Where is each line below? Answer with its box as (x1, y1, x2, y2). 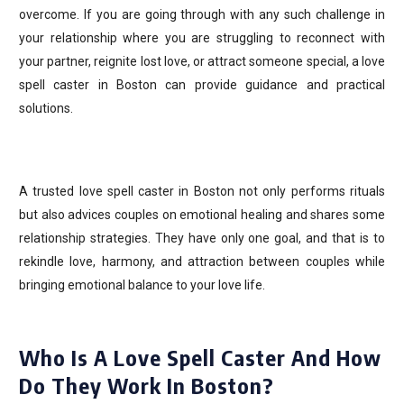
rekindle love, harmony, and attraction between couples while (18, 254, 386, 269)
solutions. (18, 101, 76, 115)
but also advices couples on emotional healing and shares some (18, 207, 386, 222)
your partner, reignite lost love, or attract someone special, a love (18, 54, 386, 69)
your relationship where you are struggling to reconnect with (18, 31, 386, 45)
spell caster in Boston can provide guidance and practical (18, 78, 386, 92)
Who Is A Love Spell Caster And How (18, 344, 381, 371)
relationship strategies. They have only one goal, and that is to (18, 231, 386, 245)
